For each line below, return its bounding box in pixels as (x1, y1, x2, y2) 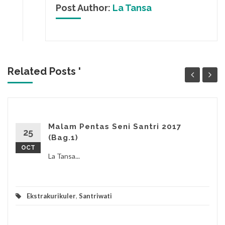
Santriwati (79, 192, 112, 200)
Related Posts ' (8, 65, 81, 78)
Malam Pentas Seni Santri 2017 (48, 122, 181, 132)
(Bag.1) (48, 133, 78, 143)
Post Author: (56, 3, 113, 14)
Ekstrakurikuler (27, 192, 76, 200)
